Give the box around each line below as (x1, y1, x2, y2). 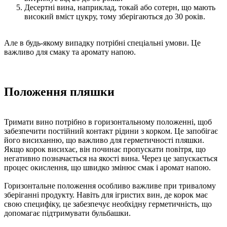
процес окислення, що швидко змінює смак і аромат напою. (4, 163, 211, 172)
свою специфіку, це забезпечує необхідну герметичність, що (4, 200, 212, 209)
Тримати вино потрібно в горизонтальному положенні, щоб (4, 118, 212, 127)
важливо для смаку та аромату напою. (4, 47, 136, 56)
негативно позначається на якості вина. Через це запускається (4, 154, 217, 163)
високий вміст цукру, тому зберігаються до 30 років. (24, 12, 205, 21)
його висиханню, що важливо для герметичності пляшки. (4, 136, 204, 145)
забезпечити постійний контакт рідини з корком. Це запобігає (4, 127, 218, 136)
